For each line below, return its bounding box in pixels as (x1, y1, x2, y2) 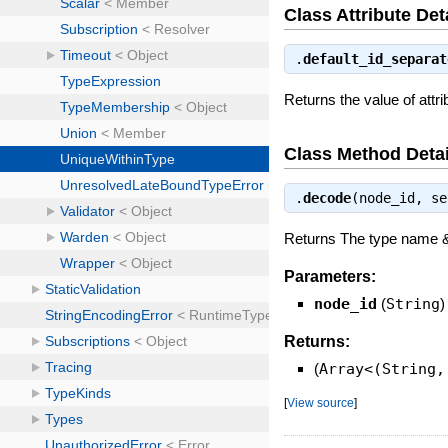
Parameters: (284, 267, 377, 285)
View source (287, 395, 355, 409)
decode (303, 190, 352, 207)
